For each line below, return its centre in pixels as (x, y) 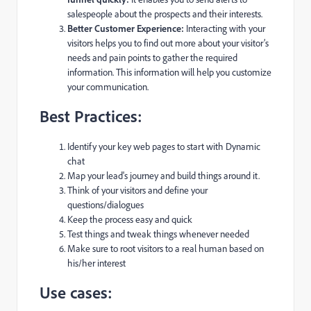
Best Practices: (91, 116)
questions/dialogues (106, 204)
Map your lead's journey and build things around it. (163, 175)
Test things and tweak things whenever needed (158, 234)
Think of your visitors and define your (137, 190)
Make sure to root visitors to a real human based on (166, 248)
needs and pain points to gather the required (152, 57)
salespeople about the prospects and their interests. (165, 14)
